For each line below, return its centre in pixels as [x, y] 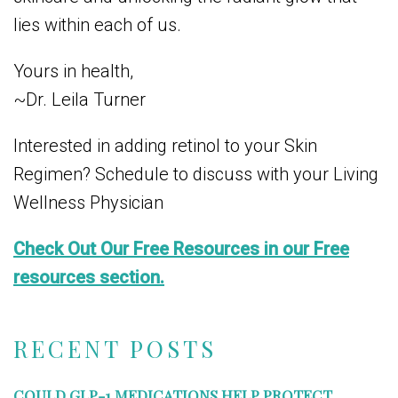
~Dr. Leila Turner [80, 100]
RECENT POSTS [115, 349]
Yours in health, [73, 72]
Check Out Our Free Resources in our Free [181, 249]
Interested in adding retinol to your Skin [165, 146]
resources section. [89, 278]
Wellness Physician [88, 203]
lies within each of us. [97, 25]
